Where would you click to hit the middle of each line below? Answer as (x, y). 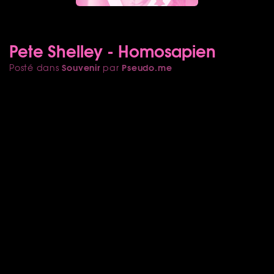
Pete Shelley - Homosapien (113, 50)
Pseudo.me (147, 67)
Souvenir (81, 67)
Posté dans (36, 67)
